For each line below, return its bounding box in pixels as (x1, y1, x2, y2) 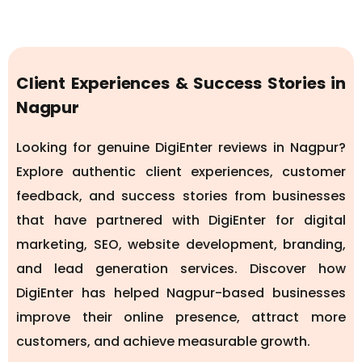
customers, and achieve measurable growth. (16, 331, 310, 351)
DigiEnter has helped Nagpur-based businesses (16, 283, 346, 302)
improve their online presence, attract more (16, 307, 346, 326)
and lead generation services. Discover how (16, 259, 346, 278)
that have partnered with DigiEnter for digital (16, 210, 346, 229)
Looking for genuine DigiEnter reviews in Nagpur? (16, 137, 346, 157)
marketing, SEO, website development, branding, (16, 234, 346, 254)
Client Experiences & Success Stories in (16, 71, 346, 95)
